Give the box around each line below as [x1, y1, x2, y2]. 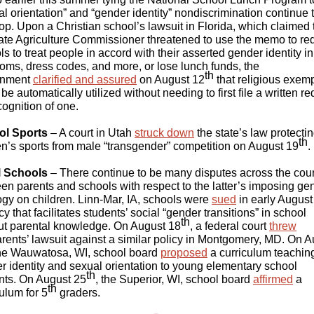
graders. [57, 287, 100, 299]
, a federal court [190, 220, 269, 232]
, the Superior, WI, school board [95, 273, 253, 285]
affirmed [253, 273, 293, 285]
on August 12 [137, 74, 205, 86]
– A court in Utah [48, 127, 135, 139]
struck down [135, 127, 194, 139]
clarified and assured [33, 74, 137, 86]
